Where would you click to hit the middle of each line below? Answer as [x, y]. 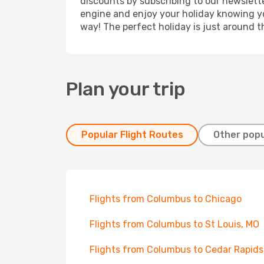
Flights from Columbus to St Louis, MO [174, 224]
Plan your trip [126, 89]
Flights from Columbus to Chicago [166, 199]
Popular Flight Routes [132, 135]
